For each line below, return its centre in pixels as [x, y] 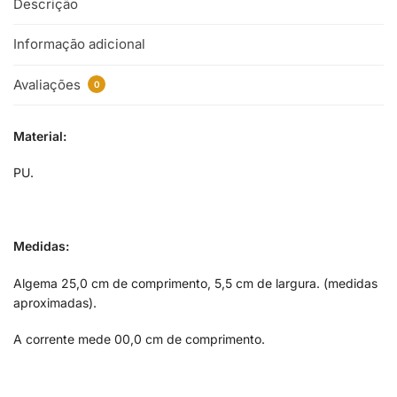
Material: [40, 136]
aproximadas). [55, 302]
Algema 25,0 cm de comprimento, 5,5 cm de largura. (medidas [195, 283]
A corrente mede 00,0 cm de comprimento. [139, 339]
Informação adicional [79, 44]
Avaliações [49, 84]
